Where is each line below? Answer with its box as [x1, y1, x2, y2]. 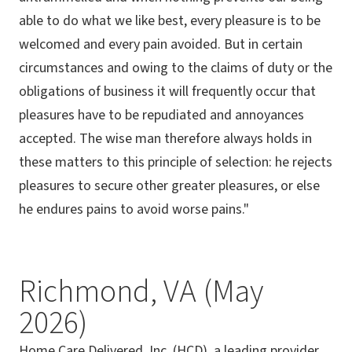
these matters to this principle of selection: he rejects [19, 152, 332, 173]
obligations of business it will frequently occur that [19, 82, 316, 102]
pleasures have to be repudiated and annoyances [19, 105, 304, 126]
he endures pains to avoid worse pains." [19, 200, 249, 220]
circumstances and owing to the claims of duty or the [19, 58, 332, 79]
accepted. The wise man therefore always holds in [19, 129, 312, 149]
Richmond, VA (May [19, 269, 263, 315]
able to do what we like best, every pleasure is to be [19, 11, 321, 31]
